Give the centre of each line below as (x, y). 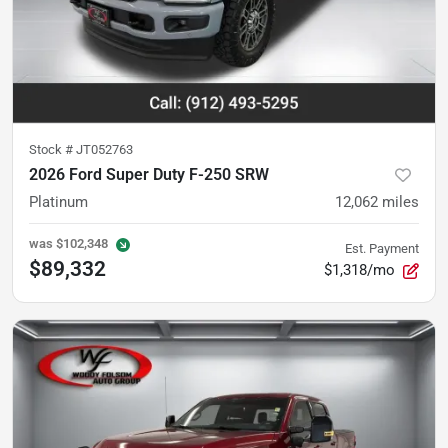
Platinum (58, 201)
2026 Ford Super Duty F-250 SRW (149, 174)
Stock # (52, 149)
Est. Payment (382, 248)
